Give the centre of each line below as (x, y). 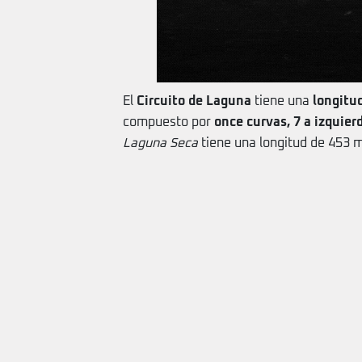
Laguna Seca (160, 143)
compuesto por (168, 122)
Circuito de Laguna (196, 101)
